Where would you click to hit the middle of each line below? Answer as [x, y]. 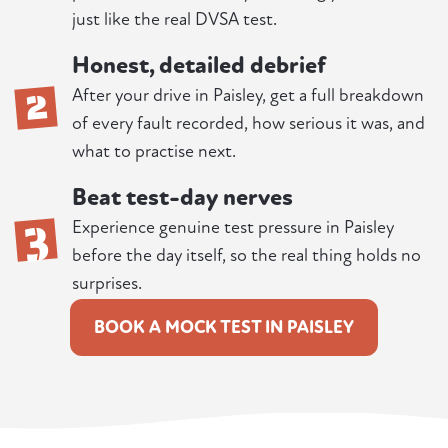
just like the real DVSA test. [174, 20]
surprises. [107, 284]
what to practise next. [154, 152]
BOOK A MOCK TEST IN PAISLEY [224, 328]
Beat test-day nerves [182, 198]
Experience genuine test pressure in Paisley [233, 228]
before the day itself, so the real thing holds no [246, 256]
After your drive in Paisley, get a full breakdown [248, 96]
